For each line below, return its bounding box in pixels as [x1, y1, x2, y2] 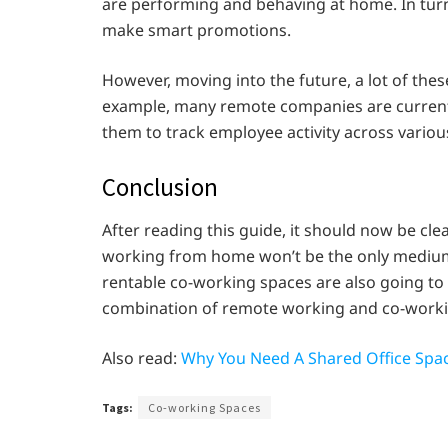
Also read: [102, 347, 181, 370]
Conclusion [102, 170, 218, 203]
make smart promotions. [102, 18, 295, 41]
